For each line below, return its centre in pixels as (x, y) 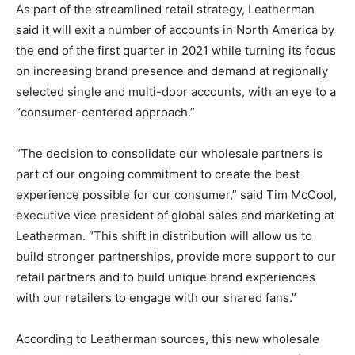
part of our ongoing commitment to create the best (158, 174)
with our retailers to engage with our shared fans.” (156, 298)
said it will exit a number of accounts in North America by (175, 30)
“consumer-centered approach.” (105, 112)
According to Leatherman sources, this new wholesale (168, 339)
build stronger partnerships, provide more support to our (176, 256)
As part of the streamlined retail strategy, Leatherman (165, 9)
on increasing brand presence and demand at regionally (172, 71)
